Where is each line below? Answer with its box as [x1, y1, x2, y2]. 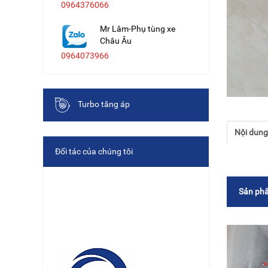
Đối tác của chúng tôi [55, 146, 133, 156]
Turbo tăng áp [76, 99, 130, 109]
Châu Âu [100, 35, 132, 45]
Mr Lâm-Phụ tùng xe [100, 23, 175, 33]
